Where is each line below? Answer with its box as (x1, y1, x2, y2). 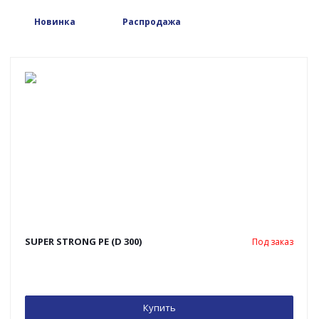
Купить (142, 301, 176, 314)
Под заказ (252, 235, 293, 248)
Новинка (34, 16, 75, 28)
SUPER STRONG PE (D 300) (25, 235, 142, 248)
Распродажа (122, 16, 181, 28)
